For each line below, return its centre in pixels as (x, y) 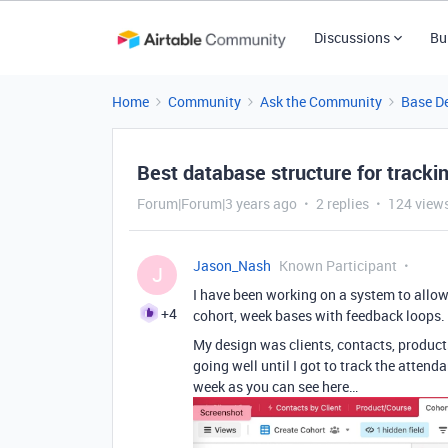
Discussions (351, 37)
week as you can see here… (275, 386)
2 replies (342, 203)
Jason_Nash (232, 265)
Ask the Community (321, 101)
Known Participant (338, 265)
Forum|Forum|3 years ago (217, 203)
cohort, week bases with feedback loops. (319, 315)
